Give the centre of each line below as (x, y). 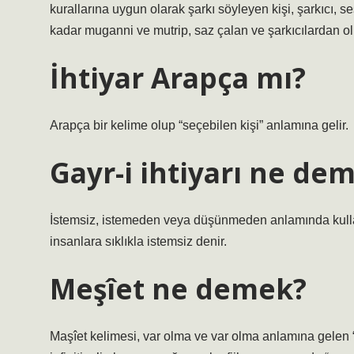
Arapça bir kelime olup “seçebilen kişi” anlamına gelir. (199, 125)
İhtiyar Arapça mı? (178, 77)
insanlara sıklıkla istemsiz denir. (138, 241)
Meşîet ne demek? (178, 288)
